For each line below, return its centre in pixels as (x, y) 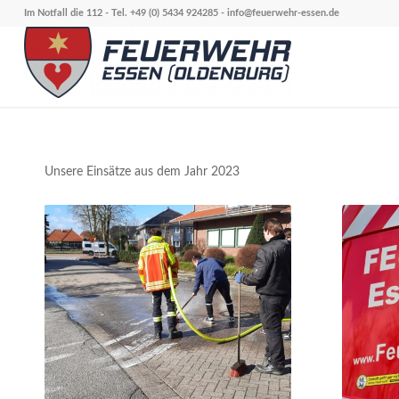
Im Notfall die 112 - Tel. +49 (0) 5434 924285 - (125, 13)
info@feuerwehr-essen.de (283, 13)
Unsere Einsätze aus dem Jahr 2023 (142, 171)
